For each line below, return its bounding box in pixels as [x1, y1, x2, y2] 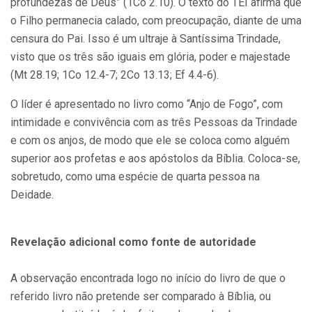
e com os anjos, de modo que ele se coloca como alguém [10, 133, 290, 147]
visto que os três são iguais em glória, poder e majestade [10, 49, 290, 63]
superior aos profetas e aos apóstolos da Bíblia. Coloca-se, [10, 151, 300, 165]
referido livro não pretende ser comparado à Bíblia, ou [10, 289, 271, 303]
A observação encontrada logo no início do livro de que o [10, 271, 286, 285]
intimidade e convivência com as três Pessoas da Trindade [10, 115, 297, 129]
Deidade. [10, 187, 54, 201]
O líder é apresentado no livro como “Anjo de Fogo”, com [10, 97, 283, 111]
